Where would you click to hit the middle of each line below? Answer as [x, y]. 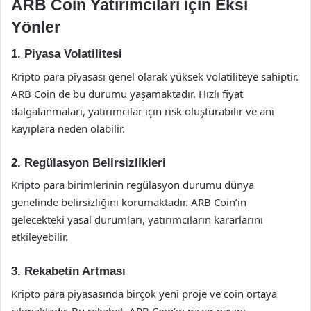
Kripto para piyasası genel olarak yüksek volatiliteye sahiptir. [155, 76]
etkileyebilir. [40, 237]
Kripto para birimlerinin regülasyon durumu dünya [133, 185]
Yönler [36, 27]
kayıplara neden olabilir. [68, 128]
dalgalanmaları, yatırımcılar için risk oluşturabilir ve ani [143, 111]
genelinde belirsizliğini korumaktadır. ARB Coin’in [129, 202]
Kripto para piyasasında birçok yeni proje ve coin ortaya [144, 293]
